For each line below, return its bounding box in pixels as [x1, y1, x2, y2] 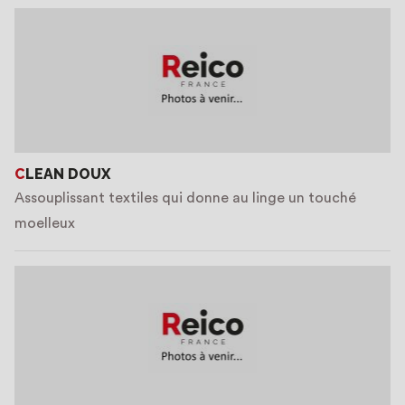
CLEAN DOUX [25, 165, 110, 183]
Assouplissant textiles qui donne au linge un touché [14, 191, 356, 205]
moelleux [14, 216, 75, 231]
